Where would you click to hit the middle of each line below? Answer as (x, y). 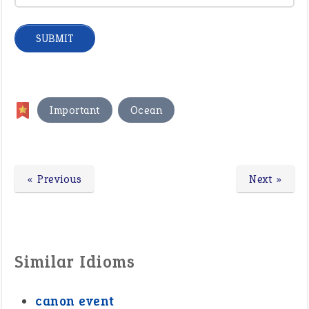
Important (75, 110)
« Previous (54, 179)
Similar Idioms (75, 262)
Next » (266, 179)
